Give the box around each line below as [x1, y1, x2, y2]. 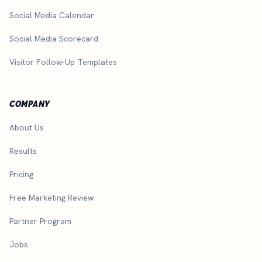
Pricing [9, 169, 33, 180]
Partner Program [9, 216, 71, 227]
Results [9, 146, 37, 157]
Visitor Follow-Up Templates [9, 57, 117, 68]
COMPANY [9, 99, 50, 109]
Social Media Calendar [9, 10, 94, 21]
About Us [9, 122, 44, 133]
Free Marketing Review [9, 192, 94, 204]
